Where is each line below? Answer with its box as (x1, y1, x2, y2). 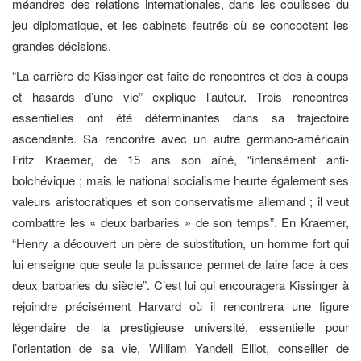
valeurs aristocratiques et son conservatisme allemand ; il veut (12, 192, 349, 210)
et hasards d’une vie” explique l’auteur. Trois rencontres (12, 87, 349, 105)
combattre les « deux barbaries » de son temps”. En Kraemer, (12, 213, 349, 230)
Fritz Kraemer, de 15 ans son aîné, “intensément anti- (12, 150, 349, 168)
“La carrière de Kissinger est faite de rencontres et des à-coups (12, 66, 349, 84)
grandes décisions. (12, 37, 111, 55)
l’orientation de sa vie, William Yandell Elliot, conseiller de (12, 338, 349, 356)
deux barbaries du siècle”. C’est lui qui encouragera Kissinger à (12, 276, 349, 293)
